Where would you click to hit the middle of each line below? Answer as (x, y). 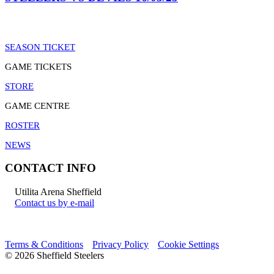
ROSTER (22, 125)
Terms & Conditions (44, 245)
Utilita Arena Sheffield (58, 192)
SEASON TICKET (40, 47)
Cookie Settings (188, 245)
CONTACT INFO (50, 168)
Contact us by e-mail (54, 203)
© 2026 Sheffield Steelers (54, 256)
